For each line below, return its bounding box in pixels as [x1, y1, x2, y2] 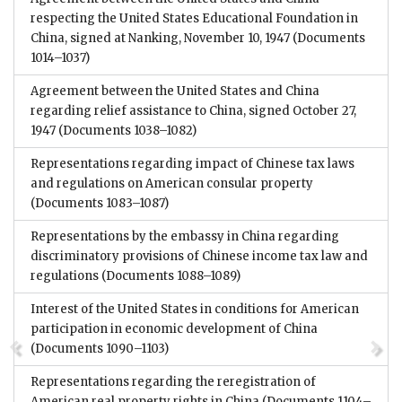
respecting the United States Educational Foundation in [31, 10, 358, 26]
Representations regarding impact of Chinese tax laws [31, 155, 354, 171]
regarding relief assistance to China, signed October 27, [31, 102, 356, 118]
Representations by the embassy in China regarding [31, 228, 339, 244]
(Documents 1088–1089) [99, 267, 240, 284]
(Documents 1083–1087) [31, 195, 169, 211]
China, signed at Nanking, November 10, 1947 [31, 30, 290, 46]
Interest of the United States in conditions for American [31, 301, 359, 317]
